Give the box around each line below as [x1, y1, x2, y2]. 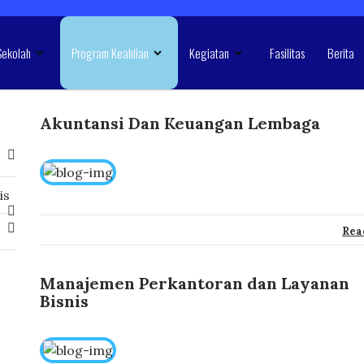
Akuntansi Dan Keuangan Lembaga [40, 113, 320, 133]
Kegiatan [188, 44, 229, 62]
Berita [327, 44, 354, 62]
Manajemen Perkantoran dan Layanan [40, 273, 349, 293]
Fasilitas [269, 44, 305, 62]
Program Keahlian [71, 44, 149, 62]
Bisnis [40, 291, 89, 311]
